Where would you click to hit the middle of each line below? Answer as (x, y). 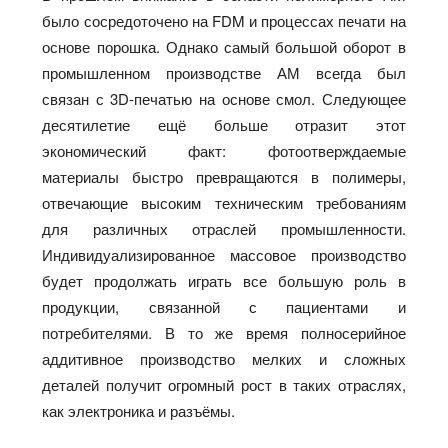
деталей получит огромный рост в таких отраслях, (224, 384)
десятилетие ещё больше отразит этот (224, 124)
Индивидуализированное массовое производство (224, 254)
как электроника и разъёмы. (141, 410)
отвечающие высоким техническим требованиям (224, 202)
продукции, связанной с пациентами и (224, 306)
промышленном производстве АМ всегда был (224, 72)
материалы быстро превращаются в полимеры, (224, 176)
